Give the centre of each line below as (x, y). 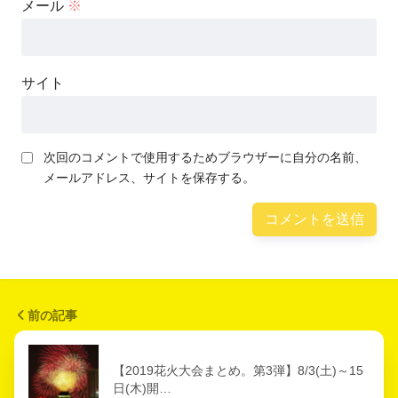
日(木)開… (142, 388)
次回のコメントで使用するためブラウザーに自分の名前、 (205, 157)
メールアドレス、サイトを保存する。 (149, 177)
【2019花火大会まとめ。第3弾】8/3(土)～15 (238, 370)
